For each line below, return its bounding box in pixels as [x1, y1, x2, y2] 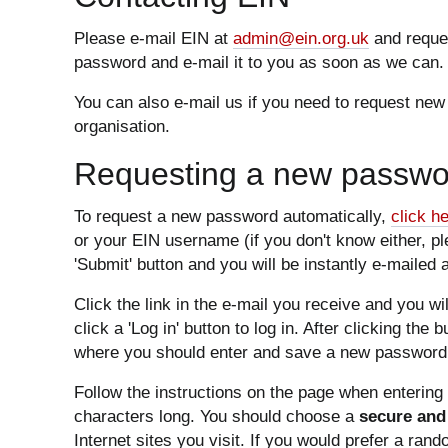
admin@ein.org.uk [233, 28, 369, 48]
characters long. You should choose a [74, 406, 359, 426]
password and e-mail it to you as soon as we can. [74, 52, 444, 72]
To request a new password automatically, [74, 206, 391, 226]
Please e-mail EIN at [74, 28, 233, 48]
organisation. [74, 116, 170, 136]
